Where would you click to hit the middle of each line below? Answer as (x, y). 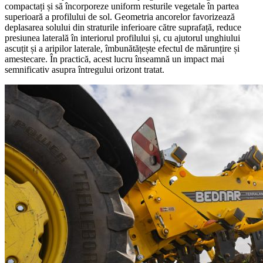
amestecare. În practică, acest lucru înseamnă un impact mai (114, 59)
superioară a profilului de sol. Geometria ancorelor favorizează (120, 17)
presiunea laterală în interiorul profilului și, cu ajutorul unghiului (122, 38)
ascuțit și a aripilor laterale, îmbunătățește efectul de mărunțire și (122, 49)
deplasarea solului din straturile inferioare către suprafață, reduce (123, 28)
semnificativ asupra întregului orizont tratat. (85, 70)
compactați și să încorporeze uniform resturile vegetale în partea (122, 6)
